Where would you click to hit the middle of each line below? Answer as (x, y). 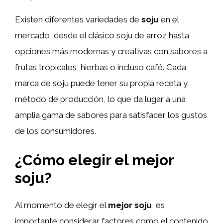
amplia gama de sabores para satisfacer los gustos (111, 115)
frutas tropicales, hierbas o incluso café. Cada (101, 67)
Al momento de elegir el (61, 205)
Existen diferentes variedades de (78, 19)
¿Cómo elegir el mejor (94, 160)
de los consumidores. (56, 131)
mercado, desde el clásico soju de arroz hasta (102, 35)
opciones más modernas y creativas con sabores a (111, 51)
